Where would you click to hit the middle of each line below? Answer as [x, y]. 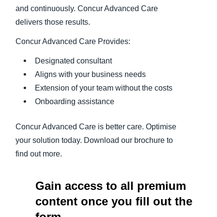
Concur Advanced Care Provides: [73, 42]
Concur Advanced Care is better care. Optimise [96, 127]
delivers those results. [53, 22]
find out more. [39, 154]
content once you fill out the [114, 201]
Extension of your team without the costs [104, 88]
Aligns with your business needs [90, 75]
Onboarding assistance [75, 102]
